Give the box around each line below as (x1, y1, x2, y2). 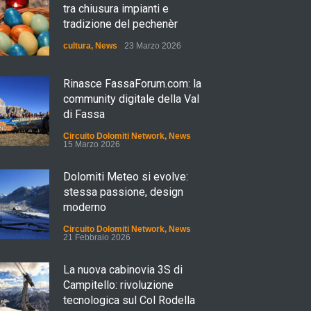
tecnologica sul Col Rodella (63, 294, 195, 307)
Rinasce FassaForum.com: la (63, 77, 201, 90)
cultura (63, 41, 91, 51)
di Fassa (63, 108, 105, 121)
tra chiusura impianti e (63, 2, 169, 15)
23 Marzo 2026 (124, 41, 181, 51)
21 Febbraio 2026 (63, 233, 131, 242)
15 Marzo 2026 (63, 140, 120, 149)
